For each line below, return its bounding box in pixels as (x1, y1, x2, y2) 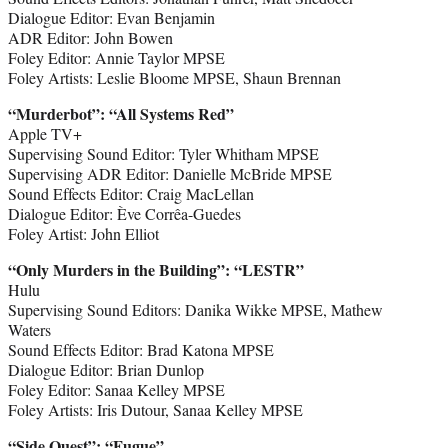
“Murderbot (8, 101, 92, 125)
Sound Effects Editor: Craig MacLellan (8, 182, 254, 204)
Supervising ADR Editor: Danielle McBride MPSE (8, 162, 332, 184)
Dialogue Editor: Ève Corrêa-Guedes (8, 202, 241, 224)
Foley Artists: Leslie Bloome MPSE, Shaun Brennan (8, 66, 341, 88)
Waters (8, 318, 51, 340)
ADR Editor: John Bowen (8, 26, 173, 48)
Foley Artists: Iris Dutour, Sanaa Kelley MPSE (8, 398, 303, 420)
